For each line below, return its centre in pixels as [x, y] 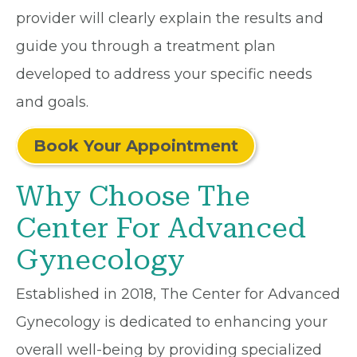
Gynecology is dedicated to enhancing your [172, 322]
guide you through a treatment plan [146, 46]
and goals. [52, 102]
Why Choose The [133, 196]
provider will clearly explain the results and [170, 18]
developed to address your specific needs [164, 74]
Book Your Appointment [136, 146]
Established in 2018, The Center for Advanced [178, 294]
